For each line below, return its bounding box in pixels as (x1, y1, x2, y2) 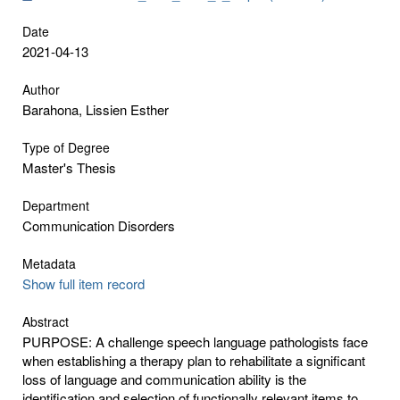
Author (22, 79, 60, 98)
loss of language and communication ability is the (22, 369, 306, 388)
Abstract (22, 312, 69, 330)
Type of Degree (22, 137, 110, 156)
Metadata (22, 254, 76, 272)
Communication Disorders (22, 215, 175, 235)
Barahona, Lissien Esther (22, 99, 169, 119)
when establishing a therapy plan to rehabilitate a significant (22, 350, 365, 370)
